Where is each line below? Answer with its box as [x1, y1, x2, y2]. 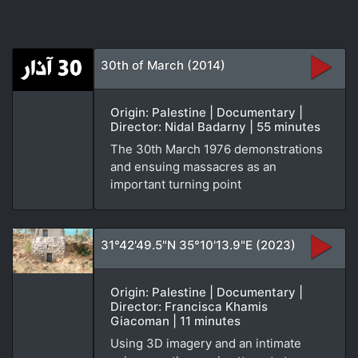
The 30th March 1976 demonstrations [110, 141, 323, 157]
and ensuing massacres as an [110, 158, 276, 174]
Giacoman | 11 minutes [110, 312, 241, 328]
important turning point [110, 176, 241, 192]
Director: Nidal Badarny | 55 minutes [110, 118, 320, 134]
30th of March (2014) [101, 57, 225, 73]
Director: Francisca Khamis [110, 298, 268, 314]
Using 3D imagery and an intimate [110, 335, 301, 351]
